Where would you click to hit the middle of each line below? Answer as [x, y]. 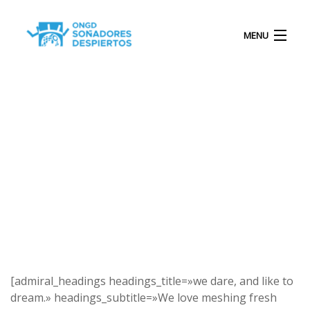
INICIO [40, 93]
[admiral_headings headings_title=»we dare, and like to [152, 281]
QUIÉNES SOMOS [67, 126]
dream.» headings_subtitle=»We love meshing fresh [144, 298]
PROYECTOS [56, 159]
